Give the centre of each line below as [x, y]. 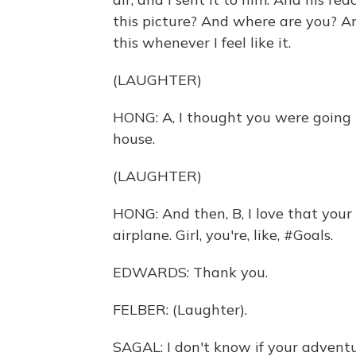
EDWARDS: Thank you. [190, 272]
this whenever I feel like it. [202, 43]
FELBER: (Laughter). [180, 310]
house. [134, 139]
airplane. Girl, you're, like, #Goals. [223, 235]
